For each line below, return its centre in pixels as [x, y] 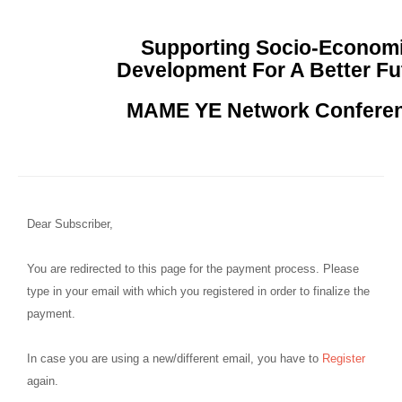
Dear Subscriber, [70, 224]
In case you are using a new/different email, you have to [175, 358]
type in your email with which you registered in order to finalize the [198, 291]
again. [43, 381]
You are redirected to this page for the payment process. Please [193, 269]
